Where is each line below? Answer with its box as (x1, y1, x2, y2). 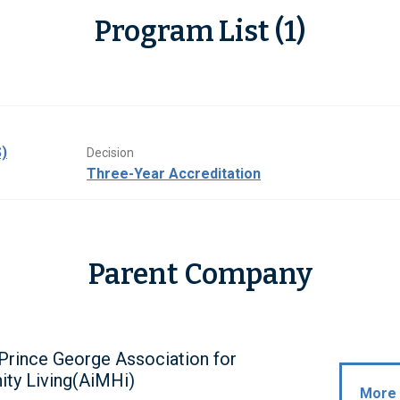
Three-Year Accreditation (87, 165, 261, 183)
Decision (87, 146, 134, 161)
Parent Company (87, 257, 312, 292)
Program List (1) (95, 14, 305, 49)
